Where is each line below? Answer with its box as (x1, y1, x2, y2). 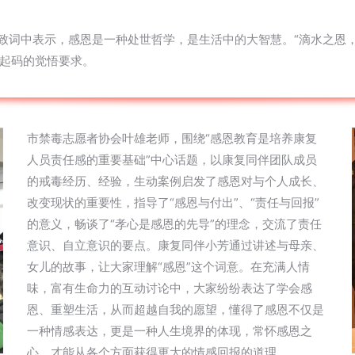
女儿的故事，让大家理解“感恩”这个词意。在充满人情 (27, 259, 310, 274)
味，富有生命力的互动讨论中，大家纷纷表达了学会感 (27, 281, 312, 296)
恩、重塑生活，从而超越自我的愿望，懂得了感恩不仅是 (27, 302, 324, 317)
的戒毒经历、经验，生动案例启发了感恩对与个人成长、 (27, 174, 324, 189)
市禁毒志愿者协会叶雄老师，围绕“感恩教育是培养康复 (27, 131, 317, 146)
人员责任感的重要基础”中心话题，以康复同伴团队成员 (27, 152, 317, 167)
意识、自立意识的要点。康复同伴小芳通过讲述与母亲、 (27, 238, 324, 253)
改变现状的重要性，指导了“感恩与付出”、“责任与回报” (27, 195, 319, 210)
